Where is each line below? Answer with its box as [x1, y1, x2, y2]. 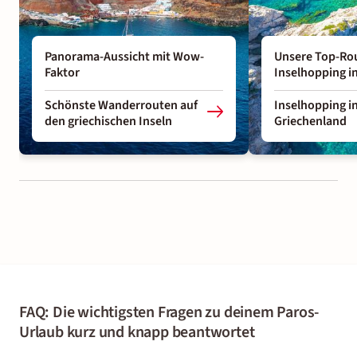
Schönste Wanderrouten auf [45, 96, 198, 114]
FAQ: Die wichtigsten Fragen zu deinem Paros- [19, 300, 320, 324]
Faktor [45, 63, 80, 81]
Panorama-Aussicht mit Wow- [45, 47, 204, 65]
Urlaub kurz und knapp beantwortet [19, 320, 255, 343]
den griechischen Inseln [45, 112, 172, 130]
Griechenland [274, 112, 347, 130]
